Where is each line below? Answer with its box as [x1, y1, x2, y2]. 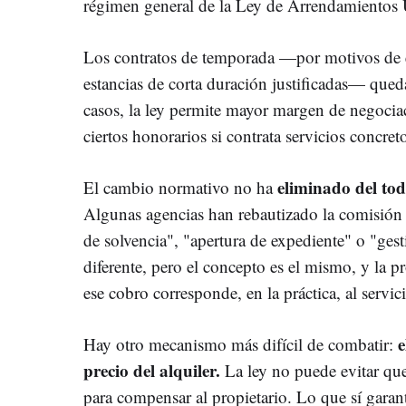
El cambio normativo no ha [83, 175, 277, 198]
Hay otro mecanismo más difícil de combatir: [83, 332, 393, 355]
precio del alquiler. [83, 357, 220, 382]
